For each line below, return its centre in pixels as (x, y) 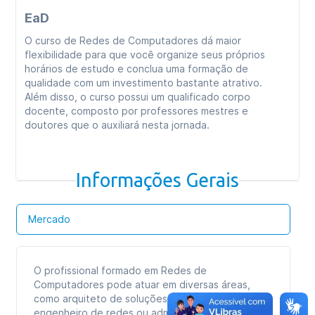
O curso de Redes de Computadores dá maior (133, 40)
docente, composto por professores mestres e (137, 111)
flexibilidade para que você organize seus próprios (145, 54)
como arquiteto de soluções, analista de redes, (146, 298)
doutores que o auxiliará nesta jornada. (117, 125)
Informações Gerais (157, 180)
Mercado (50, 219)
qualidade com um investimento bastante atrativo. (144, 83)
